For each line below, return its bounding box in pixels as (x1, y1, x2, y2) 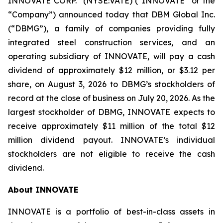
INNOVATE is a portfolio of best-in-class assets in (8, 207, 215, 217)
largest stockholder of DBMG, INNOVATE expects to (8, 107, 215, 117)
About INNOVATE (8, 185, 79, 195)
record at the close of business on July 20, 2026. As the (8, 93, 215, 103)
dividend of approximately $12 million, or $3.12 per (8, 65, 215, 75)
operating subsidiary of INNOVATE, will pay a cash (8, 51, 215, 61)
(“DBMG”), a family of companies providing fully (8, 23, 215, 33)
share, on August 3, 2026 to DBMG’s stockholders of (8, 79, 215, 89)
